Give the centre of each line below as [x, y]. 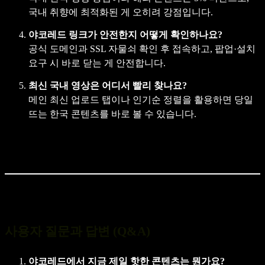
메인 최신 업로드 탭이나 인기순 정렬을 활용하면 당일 [141, 99]
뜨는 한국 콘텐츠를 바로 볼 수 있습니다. [112, 114]
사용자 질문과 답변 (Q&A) [77, 231]
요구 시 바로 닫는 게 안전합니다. [97, 63]
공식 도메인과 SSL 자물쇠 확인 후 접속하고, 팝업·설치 [142, 49]
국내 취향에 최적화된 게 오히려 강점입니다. [121, 12]
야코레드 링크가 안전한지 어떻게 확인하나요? [125, 34]
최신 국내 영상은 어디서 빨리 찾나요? [108, 85]
